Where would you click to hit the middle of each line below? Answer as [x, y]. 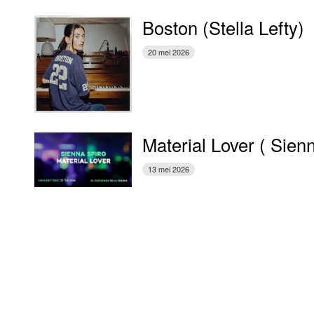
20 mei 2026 [169, 52]
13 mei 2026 [169, 169]
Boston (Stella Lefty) [224, 28]
